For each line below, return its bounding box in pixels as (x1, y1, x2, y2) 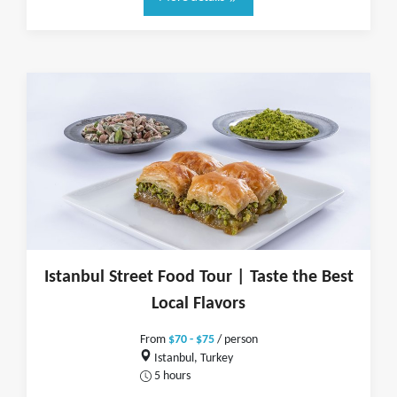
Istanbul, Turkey (152, 352, 234, 364)
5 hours (152, 370, 191, 382)
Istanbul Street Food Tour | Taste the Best (43, 269, 354, 286)
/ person (214, 334, 258, 346)
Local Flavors (152, 295, 245, 313)
